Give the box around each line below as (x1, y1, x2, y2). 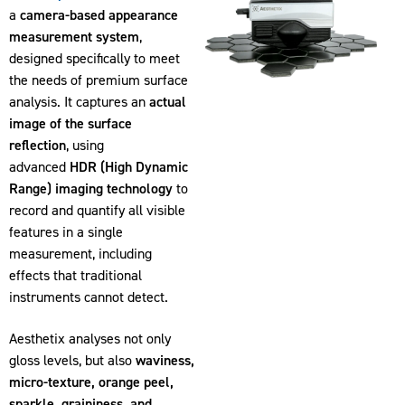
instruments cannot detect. (9, 287, 168, 306)
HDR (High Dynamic (70, 157, 188, 176)
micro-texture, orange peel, (9, 372, 174, 392)
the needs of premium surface (9, 71, 188, 89)
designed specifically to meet (9, 49, 180, 68)
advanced (9, 157, 70, 176)
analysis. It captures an (9, 92, 149, 111)
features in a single (9, 222, 123, 241)
